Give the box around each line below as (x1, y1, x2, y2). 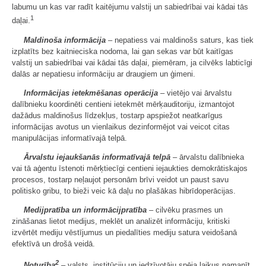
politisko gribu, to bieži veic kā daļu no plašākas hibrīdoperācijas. (12, 186, 236, 195)
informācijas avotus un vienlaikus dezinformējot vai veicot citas (12, 122, 230, 131)
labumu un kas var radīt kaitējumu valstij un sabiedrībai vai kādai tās (12, 2, 248, 12)
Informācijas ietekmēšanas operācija (24, 88, 158, 97)
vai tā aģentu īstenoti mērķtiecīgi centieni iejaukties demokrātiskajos (12, 163, 248, 173)
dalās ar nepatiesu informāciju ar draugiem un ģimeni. (12, 69, 195, 78)
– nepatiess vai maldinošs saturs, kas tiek (106, 35, 254, 45)
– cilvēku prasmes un (147, 205, 223, 214)
